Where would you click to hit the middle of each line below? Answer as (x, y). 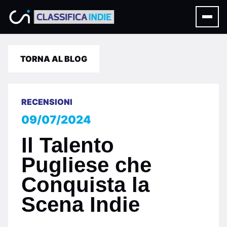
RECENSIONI (47, 102)
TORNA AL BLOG (54, 59)
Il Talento (68, 145)
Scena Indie (81, 204)
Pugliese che (86, 165)
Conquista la (85, 185)
